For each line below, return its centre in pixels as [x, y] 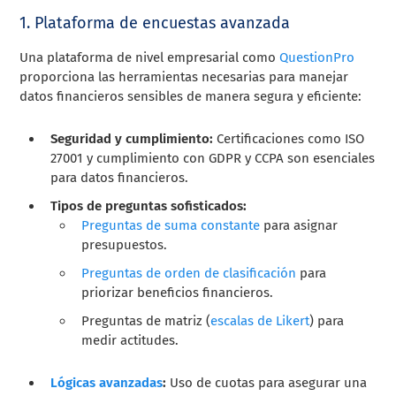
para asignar [299, 225]
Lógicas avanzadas [107, 382]
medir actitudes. [130, 340]
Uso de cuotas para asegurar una [267, 382]
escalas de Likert [260, 320]
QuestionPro [317, 57]
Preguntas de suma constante [171, 225]
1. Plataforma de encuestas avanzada [157, 23]
